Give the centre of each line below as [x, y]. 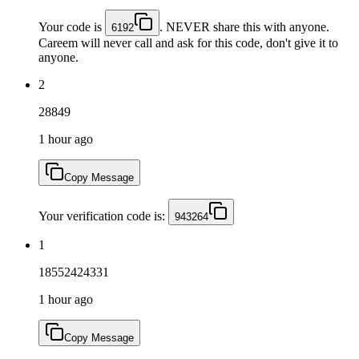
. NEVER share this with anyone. [244, 26]
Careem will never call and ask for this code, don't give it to [188, 42]
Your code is [72, 26]
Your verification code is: [103, 216]
